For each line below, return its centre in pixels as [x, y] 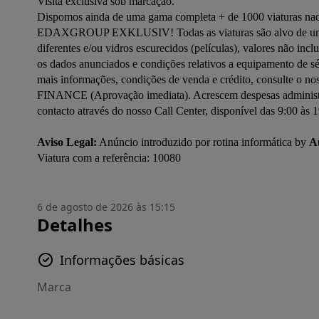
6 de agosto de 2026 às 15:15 [106, 207]
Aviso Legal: [67, 142]
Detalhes [75, 225]
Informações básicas [122, 260]
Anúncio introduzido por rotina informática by [203, 142]
